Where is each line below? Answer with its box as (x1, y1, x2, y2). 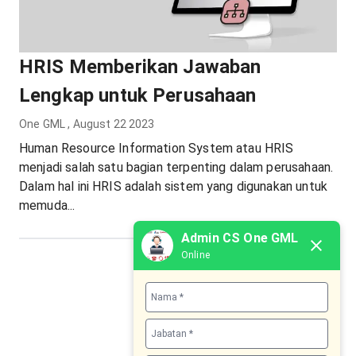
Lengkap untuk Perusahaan (19, 84, 257, 107)
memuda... (19, 198, 75, 214)
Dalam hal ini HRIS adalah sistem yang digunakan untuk (19, 179, 327, 195)
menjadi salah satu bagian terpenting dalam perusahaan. (19, 160, 334, 176)
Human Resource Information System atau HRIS (19, 141, 294, 157)
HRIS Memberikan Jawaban (19, 56, 261, 79)
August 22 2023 (72, 118, 155, 131)
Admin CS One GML (181, 230, 299, 246)
